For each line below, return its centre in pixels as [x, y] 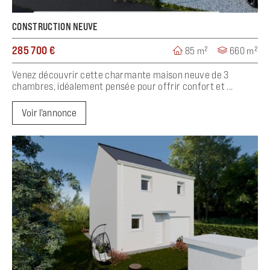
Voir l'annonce [49, 113]
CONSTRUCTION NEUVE [55, 27]
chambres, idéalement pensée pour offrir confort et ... [123, 86]
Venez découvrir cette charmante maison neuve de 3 [121, 75]
